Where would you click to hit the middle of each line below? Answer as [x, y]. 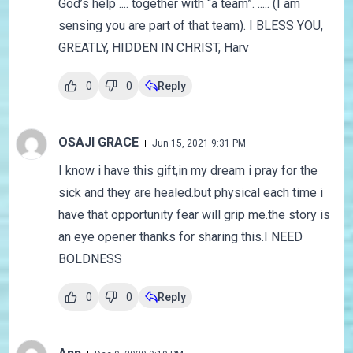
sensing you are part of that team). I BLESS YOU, [190, 26]
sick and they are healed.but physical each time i [190, 193]
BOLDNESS [90, 259]
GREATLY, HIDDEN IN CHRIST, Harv [153, 48]
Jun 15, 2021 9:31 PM [199, 144]
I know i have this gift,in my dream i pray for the [188, 171]
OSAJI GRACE [100, 143]
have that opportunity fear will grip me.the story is [194, 215]
